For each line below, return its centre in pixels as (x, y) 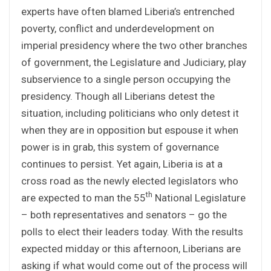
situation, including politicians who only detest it (130, 113)
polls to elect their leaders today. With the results (132, 231)
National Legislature (199, 198)
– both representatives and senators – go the (124, 214)
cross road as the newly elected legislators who (130, 181)
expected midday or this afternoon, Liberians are (131, 248)
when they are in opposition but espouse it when (130, 130)
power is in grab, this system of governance (120, 147)
